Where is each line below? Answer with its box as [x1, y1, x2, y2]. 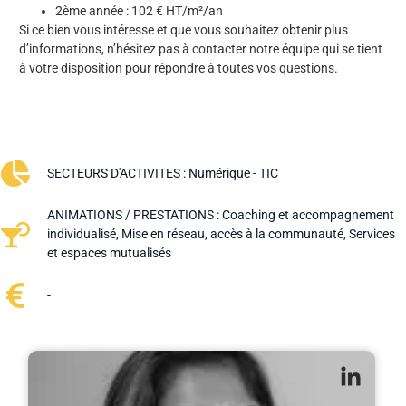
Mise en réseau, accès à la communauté [121, 227, 343, 242]
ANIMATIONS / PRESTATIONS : [47, 208, 222, 223]
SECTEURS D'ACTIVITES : [47, 165, 188, 180]
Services [349, 227, 395, 242]
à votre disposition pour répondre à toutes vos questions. [19, 60, 338, 75]
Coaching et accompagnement [222, 208, 394, 223]
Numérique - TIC [188, 165, 278, 180]
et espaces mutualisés [47, 246, 171, 261]
